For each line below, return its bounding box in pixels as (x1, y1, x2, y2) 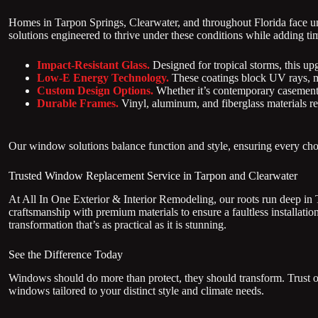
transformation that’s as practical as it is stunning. (9, 218, 226, 231)
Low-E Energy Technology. (37, 72, 169, 84)
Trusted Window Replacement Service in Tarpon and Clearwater (9, 170, 297, 182)
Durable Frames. (37, 97, 119, 110)
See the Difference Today (9, 248, 123, 261)
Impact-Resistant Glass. (37, 59, 150, 72)
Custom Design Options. (37, 84, 153, 97)
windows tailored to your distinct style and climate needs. (9, 284, 267, 297)
